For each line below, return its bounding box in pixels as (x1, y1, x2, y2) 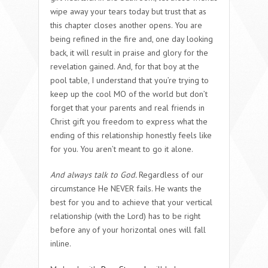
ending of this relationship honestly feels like (50, 129, 212, 141)
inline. (50, 237, 71, 249)
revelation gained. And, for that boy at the (50, 60, 199, 72)
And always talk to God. (50, 169, 139, 180)
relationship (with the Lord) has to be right (50, 210, 200, 221)
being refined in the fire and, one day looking (50, 33, 213, 44)
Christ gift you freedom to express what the (50, 115, 208, 127)
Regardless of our (139, 169, 203, 180)
